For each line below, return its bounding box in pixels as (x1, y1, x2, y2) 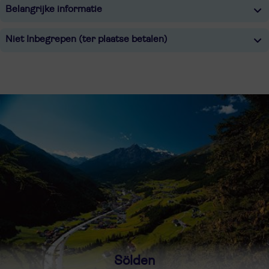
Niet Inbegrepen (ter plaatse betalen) (5, 34, 168, 44)
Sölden (114, 253, 155, 267)
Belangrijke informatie (5, 4, 103, 14)
